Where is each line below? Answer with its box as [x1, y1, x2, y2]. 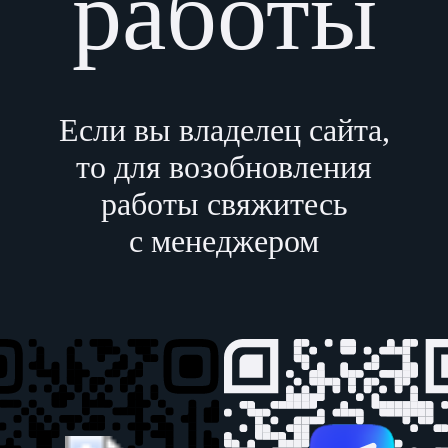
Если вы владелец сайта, [58, 111, 390, 148]
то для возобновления [76, 148, 372, 185]
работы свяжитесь [100, 185, 348, 222]
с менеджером [129, 222, 319, 259]
